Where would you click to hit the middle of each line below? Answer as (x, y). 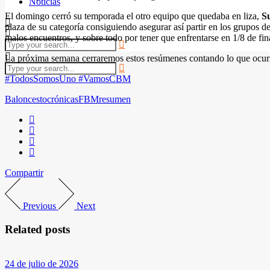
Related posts (37, 230)
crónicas (63, 99)
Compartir (24, 173)
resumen (115, 99)
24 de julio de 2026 (42, 263)
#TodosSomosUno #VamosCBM (68, 79)
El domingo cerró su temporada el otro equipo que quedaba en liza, (133, 16)
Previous (39, 206)
